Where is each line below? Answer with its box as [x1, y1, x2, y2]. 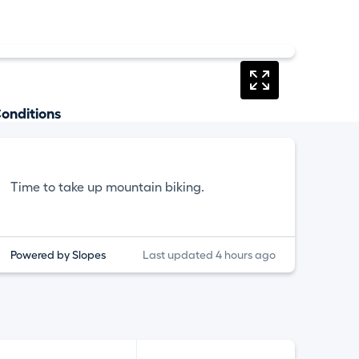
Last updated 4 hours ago [142, 249, 276, 260]
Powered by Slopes [10, 249, 107, 260]
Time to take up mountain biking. [10, 180, 205, 194]
